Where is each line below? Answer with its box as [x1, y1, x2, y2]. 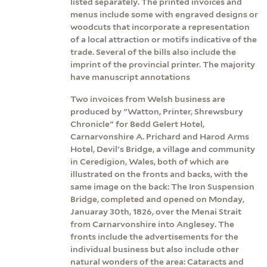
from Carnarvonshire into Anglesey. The [70, 219, 234, 229]
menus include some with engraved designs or [70, 9, 258, 19]
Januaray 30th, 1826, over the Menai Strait [70, 206, 241, 216]
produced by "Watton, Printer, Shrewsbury [70, 106, 243, 116]
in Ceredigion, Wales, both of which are [70, 156, 229, 166]
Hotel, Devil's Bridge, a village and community [70, 144, 255, 154]
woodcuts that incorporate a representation [70, 21, 250, 32]
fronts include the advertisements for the [70, 231, 238, 241]
